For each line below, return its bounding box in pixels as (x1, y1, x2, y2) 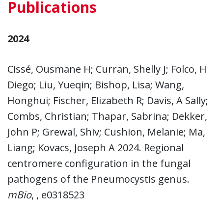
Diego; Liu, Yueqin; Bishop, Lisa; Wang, (7, 78, 184, 91)
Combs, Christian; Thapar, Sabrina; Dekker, (7, 109, 207, 123)
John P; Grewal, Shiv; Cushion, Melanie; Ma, (7, 125, 205, 138)
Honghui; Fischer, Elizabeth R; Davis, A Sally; (7, 93, 208, 107)
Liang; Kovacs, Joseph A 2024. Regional (7, 140, 184, 154)
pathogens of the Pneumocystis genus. (7, 172, 190, 186)
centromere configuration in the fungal (7, 156, 191, 170)
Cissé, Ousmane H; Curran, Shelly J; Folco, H (7, 62, 207, 76)
